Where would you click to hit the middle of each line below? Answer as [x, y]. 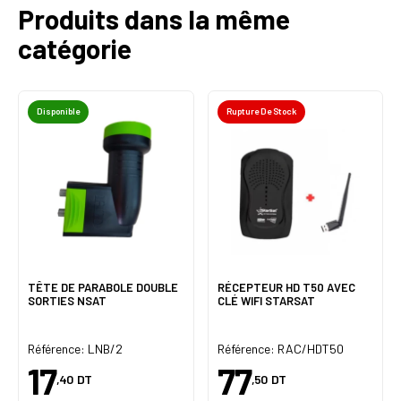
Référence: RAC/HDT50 [280, 348]
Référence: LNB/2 [75, 348]
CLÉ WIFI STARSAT [266, 301]
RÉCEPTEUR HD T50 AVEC [286, 288]
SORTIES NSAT [67, 301]
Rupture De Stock [261, 111]
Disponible [58, 111]
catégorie [75, 49]
